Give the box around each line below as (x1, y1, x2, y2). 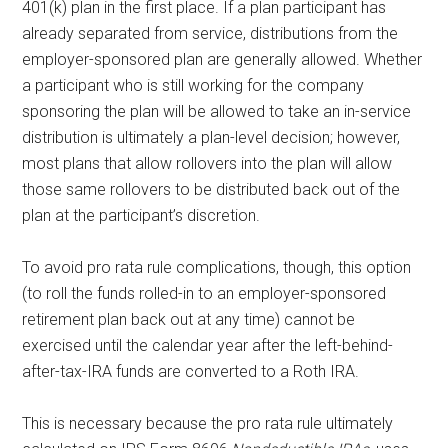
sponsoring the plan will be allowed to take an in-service (22, 101, 412, 121)
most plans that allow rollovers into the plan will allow (22, 153, 393, 173)
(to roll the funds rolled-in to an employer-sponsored (22, 283, 387, 303)
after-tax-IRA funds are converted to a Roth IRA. (22, 361, 360, 381)
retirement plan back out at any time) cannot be (22, 309, 356, 329)
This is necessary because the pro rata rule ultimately (22, 413, 394, 433)
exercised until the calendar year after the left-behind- (22, 335, 394, 355)
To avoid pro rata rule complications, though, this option (22, 257, 412, 277)
